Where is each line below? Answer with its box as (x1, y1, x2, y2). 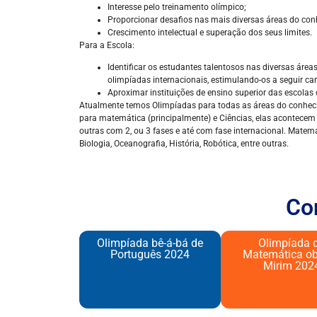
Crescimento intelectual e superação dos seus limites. (108, 28, 312, 38)
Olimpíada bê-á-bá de (97, 236, 203, 250)
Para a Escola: (79, 40, 134, 51)
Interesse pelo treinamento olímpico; (108, 2, 246, 13)
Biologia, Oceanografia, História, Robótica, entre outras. (79, 139, 289, 149)
